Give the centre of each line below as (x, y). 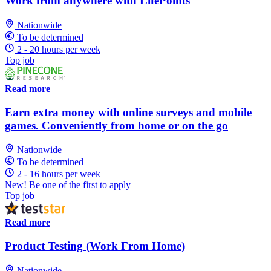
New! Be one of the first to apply (68, 185)
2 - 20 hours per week (59, 49)
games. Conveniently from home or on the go (116, 125)
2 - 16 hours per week (59, 174)
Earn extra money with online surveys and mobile (128, 112)
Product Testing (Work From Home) (95, 246)
